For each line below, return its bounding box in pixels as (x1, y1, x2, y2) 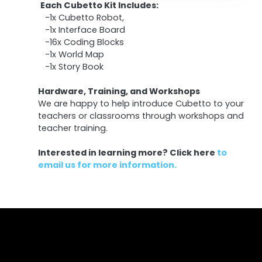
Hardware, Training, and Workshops (38, 85, 200, 98)
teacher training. (38, 122, 108, 135)
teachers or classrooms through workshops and (38, 110, 244, 122)
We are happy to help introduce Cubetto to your (38, 98, 244, 110)
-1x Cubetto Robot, (38, 12, 124, 24)
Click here (170, 147, 215, 159)
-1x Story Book (38, 61, 104, 73)
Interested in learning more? (38, 147, 170, 159)
